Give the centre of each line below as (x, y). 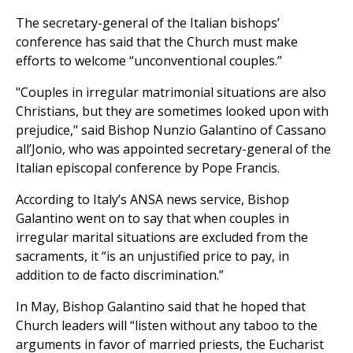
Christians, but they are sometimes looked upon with (172, 111)
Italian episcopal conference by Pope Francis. (148, 168)
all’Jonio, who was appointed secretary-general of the (173, 149)
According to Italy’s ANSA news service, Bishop (152, 200)
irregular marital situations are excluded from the (162, 238)
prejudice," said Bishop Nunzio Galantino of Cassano (171, 130)
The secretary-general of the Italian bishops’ (148, 23)
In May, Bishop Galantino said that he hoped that (161, 307)
